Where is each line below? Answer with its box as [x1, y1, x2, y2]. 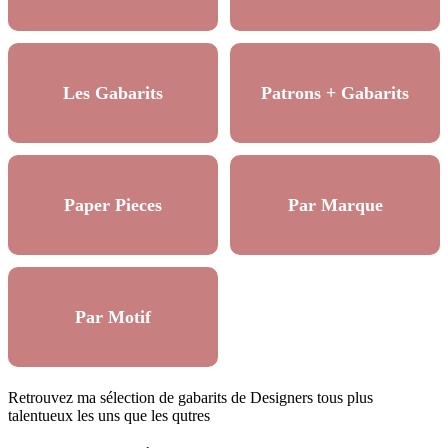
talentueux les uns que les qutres [8, 407, 210, 425]
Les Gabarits [63, 83, 163, 104]
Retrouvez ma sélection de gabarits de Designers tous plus [8, 389, 373, 407]
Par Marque [287, 195, 383, 216]
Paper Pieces [64, 195, 162, 216]
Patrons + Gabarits [261, 83, 409, 104]
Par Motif [75, 307, 151, 328]
